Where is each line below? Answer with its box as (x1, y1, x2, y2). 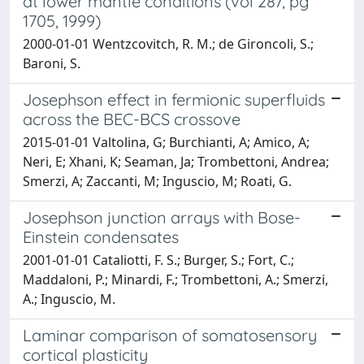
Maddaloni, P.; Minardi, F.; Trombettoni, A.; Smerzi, (23, 270, 328, 288)
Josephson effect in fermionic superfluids (23, 89, 325, 110)
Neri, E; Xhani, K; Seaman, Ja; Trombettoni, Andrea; (23, 152, 329, 171)
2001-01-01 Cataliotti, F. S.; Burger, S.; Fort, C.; (23, 250, 294, 269)
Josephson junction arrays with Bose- (23, 206, 301, 227)
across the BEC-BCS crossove (23, 108, 240, 129)
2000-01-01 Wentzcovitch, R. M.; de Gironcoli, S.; (23, 34, 314, 53)
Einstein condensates (23, 226, 179, 247)
